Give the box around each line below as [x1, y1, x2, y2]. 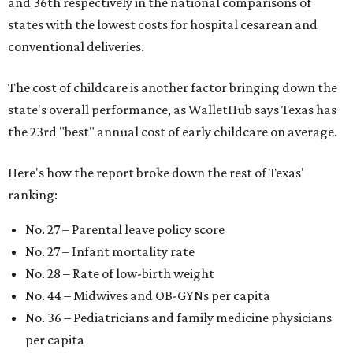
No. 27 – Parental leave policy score [25, 221, 225, 237]
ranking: [8, 186, 58, 203]
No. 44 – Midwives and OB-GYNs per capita [25, 287, 270, 303]
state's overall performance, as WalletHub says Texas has [8, 101, 336, 117]
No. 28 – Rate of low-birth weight [25, 265, 214, 281]
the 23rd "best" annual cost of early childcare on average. [8, 123, 337, 139]
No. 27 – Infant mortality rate [25, 243, 195, 259]
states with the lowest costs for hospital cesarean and [8, 16, 318, 32]
